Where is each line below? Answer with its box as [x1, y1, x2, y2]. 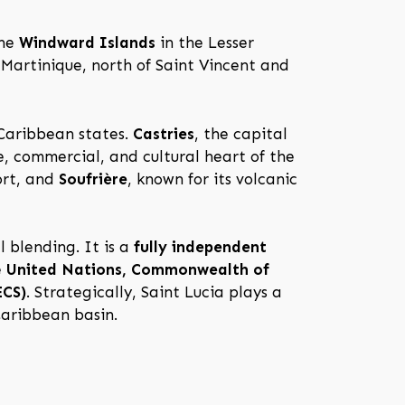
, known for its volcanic [127, 169, 297, 188]
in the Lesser [155, 33, 254, 52]
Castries [133, 124, 194, 143]
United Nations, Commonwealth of [6, 260, 269, 279]
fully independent [134, 238, 267, 257]
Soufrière [59, 169, 127, 188]
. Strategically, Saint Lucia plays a [26, 283, 282, 302]
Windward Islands [19, 33, 155, 52]
